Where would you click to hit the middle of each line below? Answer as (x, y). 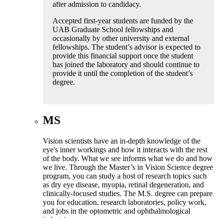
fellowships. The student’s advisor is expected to (127, 47)
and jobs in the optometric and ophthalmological (117, 211)
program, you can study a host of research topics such (125, 176)
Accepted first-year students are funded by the (123, 20)
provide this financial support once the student (123, 55)
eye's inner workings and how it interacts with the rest (125, 149)
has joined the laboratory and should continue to (126, 64)
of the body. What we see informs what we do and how (128, 158)
